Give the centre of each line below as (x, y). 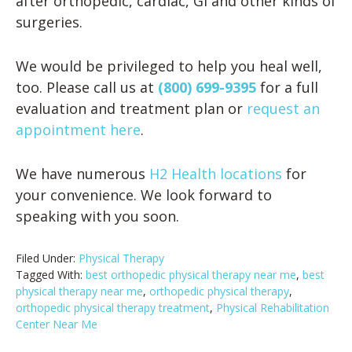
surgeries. (49, 22)
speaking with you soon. (97, 216)
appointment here (78, 129)
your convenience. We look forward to (144, 194)
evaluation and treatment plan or (131, 108)
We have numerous (82, 173)
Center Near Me (57, 324)
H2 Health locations (216, 173)
